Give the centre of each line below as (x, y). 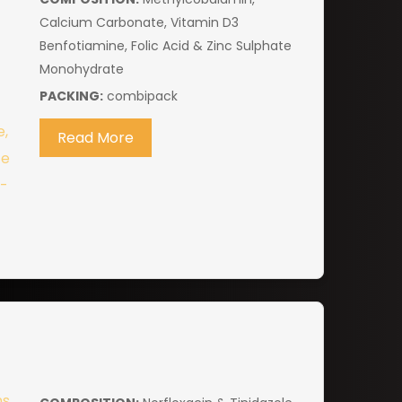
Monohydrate (81, 70)
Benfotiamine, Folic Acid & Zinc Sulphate (165, 46)
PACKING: (71, 96)
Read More (95, 138)
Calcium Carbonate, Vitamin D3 (139, 23)
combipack (140, 96)
